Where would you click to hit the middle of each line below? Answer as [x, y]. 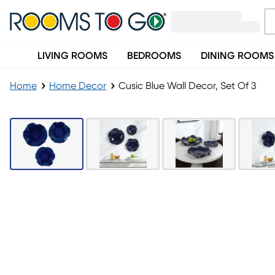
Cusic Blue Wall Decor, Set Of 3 [187, 86]
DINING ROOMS [237, 56]
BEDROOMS [154, 56]
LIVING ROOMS [72, 56]
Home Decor [78, 86]
